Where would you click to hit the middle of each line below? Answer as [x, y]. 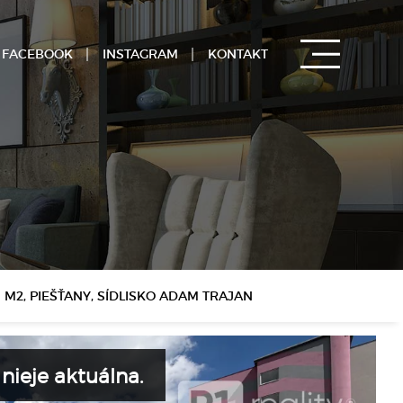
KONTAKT [238, 54]
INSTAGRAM [140, 54]
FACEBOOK [37, 54]
